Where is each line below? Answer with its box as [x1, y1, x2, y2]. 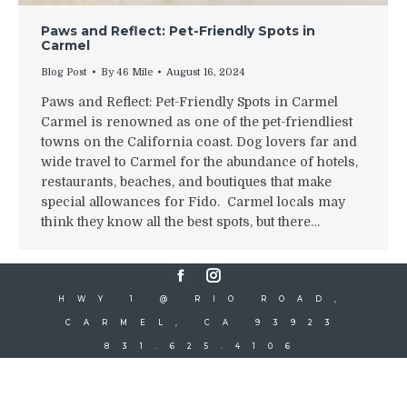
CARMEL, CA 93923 [65, 317, 342, 327]
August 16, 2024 [166, 65, 245, 78]
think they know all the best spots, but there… [41, 213, 320, 229]
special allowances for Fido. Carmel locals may [41, 194, 345, 209]
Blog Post [41, 65, 87, 78]
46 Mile [116, 65, 153, 78]
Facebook [179, 273, 243, 291]
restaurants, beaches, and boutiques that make [41, 174, 332, 189]
